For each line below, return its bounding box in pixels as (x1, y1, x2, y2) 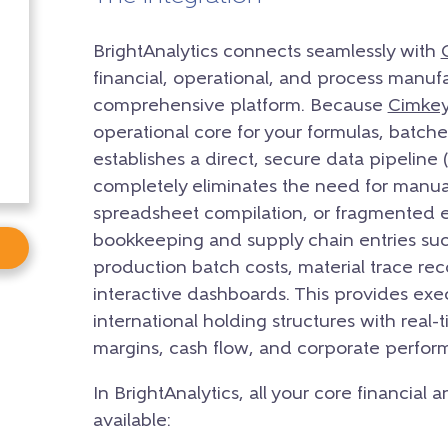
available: (92, 411, 171, 431)
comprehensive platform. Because (92, 96, 388, 116)
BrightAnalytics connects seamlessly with (92, 42, 441, 62)
